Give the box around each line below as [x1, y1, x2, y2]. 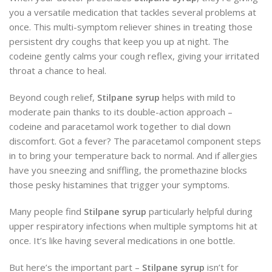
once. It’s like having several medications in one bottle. [9, 234, 235, 246]
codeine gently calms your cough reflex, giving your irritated [9, 49, 259, 62]
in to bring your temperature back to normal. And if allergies [9, 149, 257, 161]
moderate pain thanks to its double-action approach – [9, 105, 233, 118]
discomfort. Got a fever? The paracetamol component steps [9, 134, 261, 147]
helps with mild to [160, 90, 236, 103]
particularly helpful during [146, 205, 253, 217]
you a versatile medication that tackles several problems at [9, 5, 256, 18]
